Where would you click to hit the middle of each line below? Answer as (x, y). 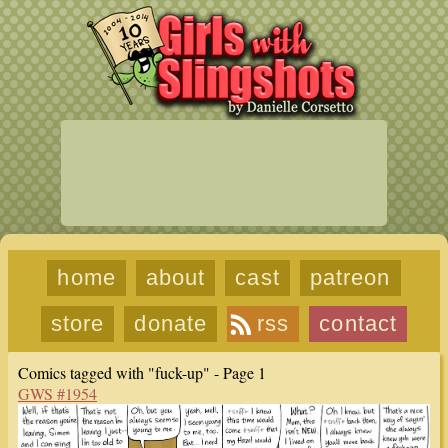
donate (171, 323)
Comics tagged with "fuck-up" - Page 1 (142, 372)
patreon (350, 277)
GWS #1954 (57, 393)
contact (358, 323)
